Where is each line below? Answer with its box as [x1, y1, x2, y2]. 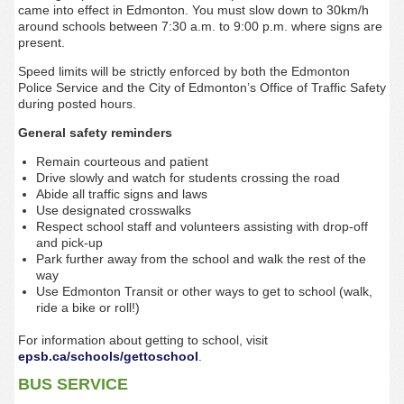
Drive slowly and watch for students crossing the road [35, 170, 340, 185]
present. [17, 35, 69, 50]
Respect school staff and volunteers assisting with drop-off [35, 219, 368, 234]
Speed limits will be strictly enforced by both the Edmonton [17, 64, 350, 78]
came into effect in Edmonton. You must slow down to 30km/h [17, 3, 369, 17]
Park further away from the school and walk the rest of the [35, 252, 366, 266]
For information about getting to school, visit [17, 333, 268, 348]
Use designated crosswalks [35, 203, 191, 217]
